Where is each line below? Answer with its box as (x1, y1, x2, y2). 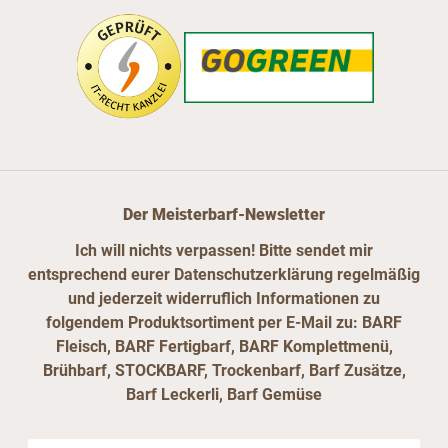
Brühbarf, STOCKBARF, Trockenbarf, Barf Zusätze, (42, 361, 406, 381)
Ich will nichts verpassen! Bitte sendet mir (75, 241, 373, 261)
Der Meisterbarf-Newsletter (123, 205, 325, 225)
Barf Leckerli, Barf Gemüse (126, 385, 322, 405)
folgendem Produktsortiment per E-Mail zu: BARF (46, 313, 402, 333)
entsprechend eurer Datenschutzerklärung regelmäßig (28, 265, 420, 285)
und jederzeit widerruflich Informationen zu (68, 289, 380, 309)
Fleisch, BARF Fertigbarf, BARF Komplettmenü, (55, 337, 393, 357)
